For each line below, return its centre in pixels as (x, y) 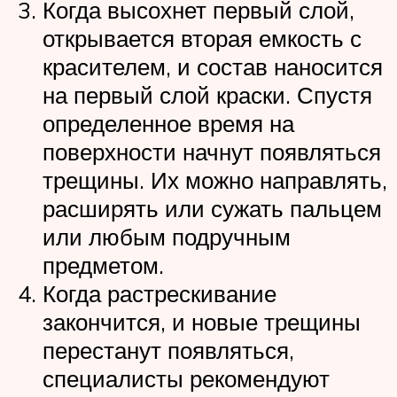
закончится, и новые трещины (202, 321)
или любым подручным (167, 236)
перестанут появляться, (168, 350)
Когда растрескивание (160, 293)
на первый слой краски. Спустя (207, 94)
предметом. (103, 265)
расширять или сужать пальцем (212, 208)
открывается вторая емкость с (202, 38)
